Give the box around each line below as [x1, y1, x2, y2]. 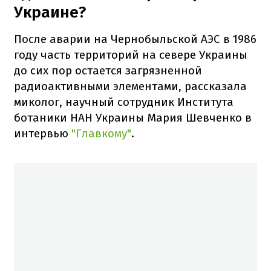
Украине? [14, 2, 86, 22]
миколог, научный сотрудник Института [14, 94, 233, 109]
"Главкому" [71, 126, 131, 140]
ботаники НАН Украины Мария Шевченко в [14, 110, 252, 125]
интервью [14, 126, 71, 140]
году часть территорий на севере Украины [14, 47, 247, 62]
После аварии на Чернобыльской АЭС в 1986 [14, 31, 256, 46]
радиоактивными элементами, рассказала [14, 79, 247, 93]
